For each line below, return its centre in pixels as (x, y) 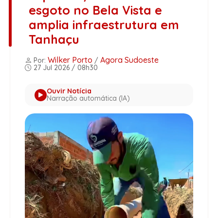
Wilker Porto (70, 60)
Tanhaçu (54, 39)
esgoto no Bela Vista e (95, 10)
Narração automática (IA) (88, 99)
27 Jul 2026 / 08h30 (65, 68)
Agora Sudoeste (129, 60)
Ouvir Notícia (69, 91)
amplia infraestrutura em (104, 25)
